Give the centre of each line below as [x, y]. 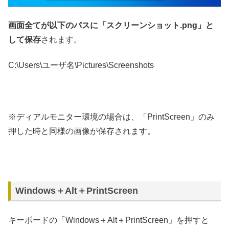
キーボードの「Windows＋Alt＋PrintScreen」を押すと [109, 220]
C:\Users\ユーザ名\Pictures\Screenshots [81, 65]
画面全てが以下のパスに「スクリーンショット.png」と [111, 25]
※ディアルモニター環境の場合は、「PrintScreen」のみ [111, 117]
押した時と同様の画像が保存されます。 [82, 131]
